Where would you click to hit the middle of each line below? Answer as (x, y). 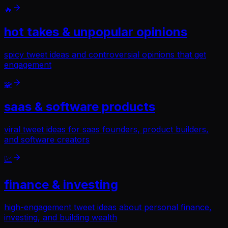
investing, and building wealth (61, 217)
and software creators (47, 139)
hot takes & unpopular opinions (96, 32)
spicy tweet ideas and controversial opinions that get (105, 54)
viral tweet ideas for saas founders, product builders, (106, 129)
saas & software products (80, 106)
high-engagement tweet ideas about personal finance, (108, 207)
